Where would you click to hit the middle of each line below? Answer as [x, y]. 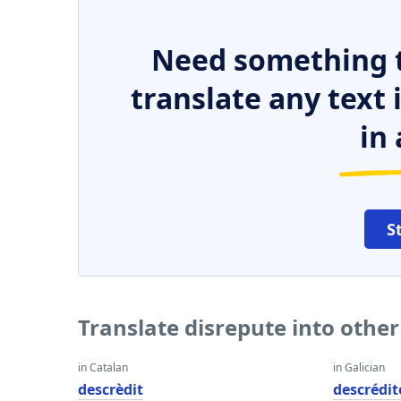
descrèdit [111, 389]
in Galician [359, 367]
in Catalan [103, 367]
